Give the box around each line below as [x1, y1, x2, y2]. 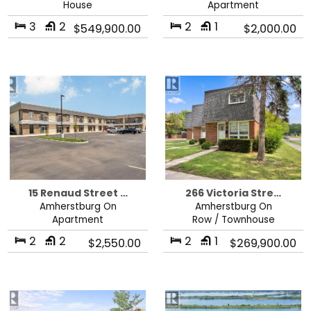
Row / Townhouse [192, 212, 275, 226]
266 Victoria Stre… [185, 185, 281, 200]
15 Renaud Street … [28, 185, 128, 200]
